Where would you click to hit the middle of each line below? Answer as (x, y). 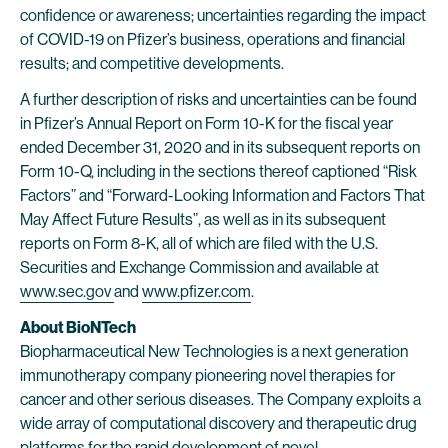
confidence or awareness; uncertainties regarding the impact (223, 15)
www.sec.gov (67, 291)
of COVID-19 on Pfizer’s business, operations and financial (212, 39)
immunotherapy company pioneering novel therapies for (207, 375)
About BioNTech (78, 327)
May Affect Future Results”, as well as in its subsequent (203, 219)
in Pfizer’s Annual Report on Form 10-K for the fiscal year (206, 123)
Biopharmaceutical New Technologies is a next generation (214, 351)
